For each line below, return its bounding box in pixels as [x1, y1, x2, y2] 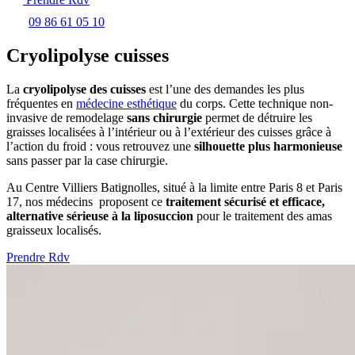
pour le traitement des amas [193, 208, 332, 223]
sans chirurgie [127, 110, 202, 124]
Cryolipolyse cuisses [6, 44, 169, 66]
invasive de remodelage [6, 110, 127, 124]
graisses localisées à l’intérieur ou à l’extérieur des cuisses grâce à [6, 124, 331, 139]
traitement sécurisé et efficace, [166, 194, 325, 208]
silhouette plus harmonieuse [194, 139, 342, 153]
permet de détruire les [202, 110, 312, 124]
